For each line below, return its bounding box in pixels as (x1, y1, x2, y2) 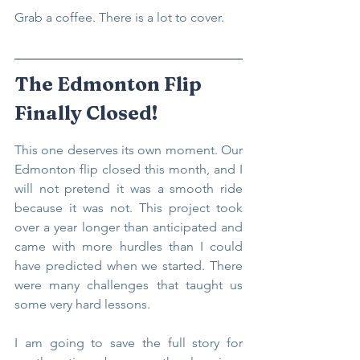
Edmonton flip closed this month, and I (14, 161, 243, 177)
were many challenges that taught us (14, 276, 243, 292)
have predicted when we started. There (14, 257, 243, 273)
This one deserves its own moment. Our (14, 141, 243, 157)
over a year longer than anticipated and (14, 219, 243, 235)
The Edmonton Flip (14, 72, 206, 96)
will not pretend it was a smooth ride (14, 180, 243, 196)
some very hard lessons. (14, 296, 150, 312)
